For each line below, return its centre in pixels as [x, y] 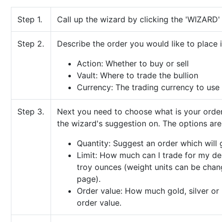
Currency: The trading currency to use [148, 87]
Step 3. [31, 111]
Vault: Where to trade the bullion [138, 75]
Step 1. [30, 19]
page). [89, 179]
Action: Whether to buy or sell [133, 63]
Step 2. [31, 44]
